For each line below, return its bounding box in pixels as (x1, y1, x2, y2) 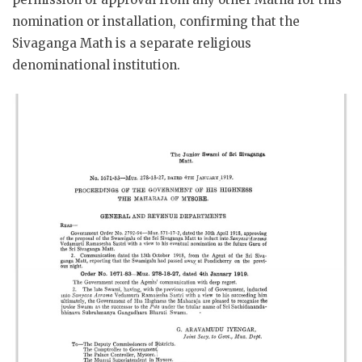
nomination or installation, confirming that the (12, 13, 300, 29)
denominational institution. (12, 57, 180, 73)
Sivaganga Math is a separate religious (12, 35, 251, 51)
